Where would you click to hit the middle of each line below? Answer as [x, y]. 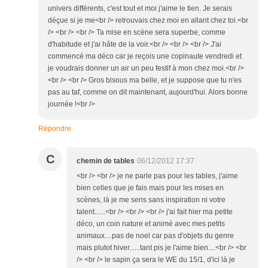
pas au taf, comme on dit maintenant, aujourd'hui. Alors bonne [148, 92]
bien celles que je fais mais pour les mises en [150, 188]
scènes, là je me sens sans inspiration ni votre [151, 200]
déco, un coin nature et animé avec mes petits [151, 224]
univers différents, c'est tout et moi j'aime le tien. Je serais [140, 9]
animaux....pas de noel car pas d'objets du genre [155, 236]
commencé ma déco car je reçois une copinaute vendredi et [145, 57]
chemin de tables [106, 161]
